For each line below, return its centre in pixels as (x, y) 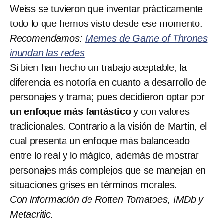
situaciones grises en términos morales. (95, 185)
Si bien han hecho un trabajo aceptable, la (98, 67)
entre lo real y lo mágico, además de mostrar (104, 155)
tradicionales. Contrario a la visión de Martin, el (109, 126)
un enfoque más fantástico (70, 111)
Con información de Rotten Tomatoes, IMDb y (107, 199)
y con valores (160, 111)
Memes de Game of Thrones (146, 38)
